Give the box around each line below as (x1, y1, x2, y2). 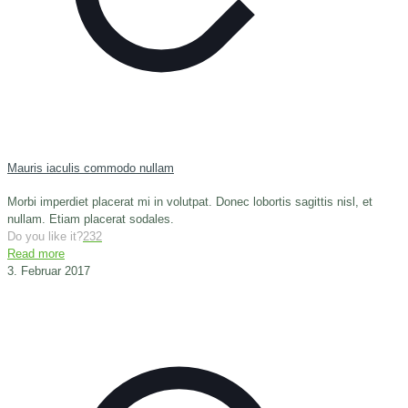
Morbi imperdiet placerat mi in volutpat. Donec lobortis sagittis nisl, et (7, 194, 372, 209)
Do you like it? (7, 229, 83, 243)
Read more (7, 246, 65, 260)
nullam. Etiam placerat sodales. (7, 211, 174, 226)
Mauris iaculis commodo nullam (7, 161, 174, 176)
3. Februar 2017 (7, 263, 90, 278)
